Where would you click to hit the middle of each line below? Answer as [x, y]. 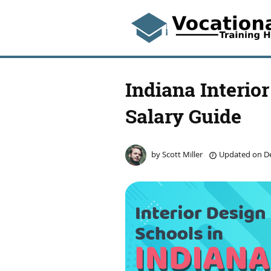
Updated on [240, 154]
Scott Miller [182, 154]
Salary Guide [183, 116]
